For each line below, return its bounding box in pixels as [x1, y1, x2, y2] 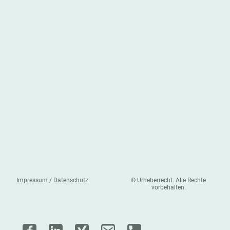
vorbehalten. [151, 183, 186, 191]
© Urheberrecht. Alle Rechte [131, 176, 206, 184]
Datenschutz [53, 176, 88, 184]
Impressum [16, 176, 48, 184]
